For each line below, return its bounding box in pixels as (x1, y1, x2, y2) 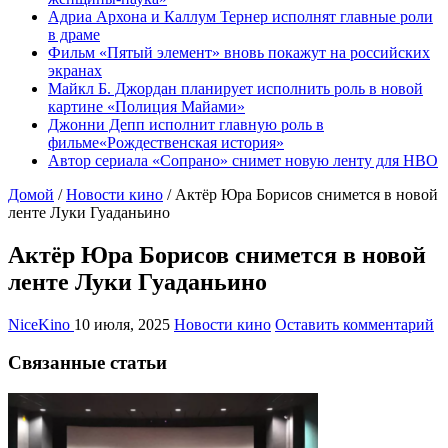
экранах (48, 61, 102, 79)
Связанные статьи (8, 352, 167, 374)
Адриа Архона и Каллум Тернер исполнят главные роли (48, 7, 433, 25)
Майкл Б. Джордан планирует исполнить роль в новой (48, 79, 423, 97)
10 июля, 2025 (74, 315, 170, 333)
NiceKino (8, 315, 74, 333)
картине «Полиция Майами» (48, 97, 245, 115)
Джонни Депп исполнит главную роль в (48, 115, 324, 133)
